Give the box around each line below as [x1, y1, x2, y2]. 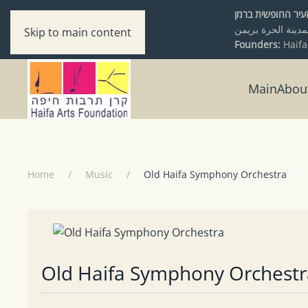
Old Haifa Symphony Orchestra [144, 168, 287, 181]
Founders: [234, 38, 283, 51]
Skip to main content [24, 25, 131, 40]
